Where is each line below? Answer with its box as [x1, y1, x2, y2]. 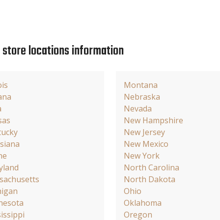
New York [124, 150, 160, 161]
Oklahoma [124, 197, 162, 208]
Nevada [124, 103, 152, 114]
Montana [124, 79, 158, 90]
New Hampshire [124, 114, 183, 126]
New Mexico [124, 138, 168, 149]
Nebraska [124, 91, 160, 102]
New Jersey [124, 126, 165, 137]
